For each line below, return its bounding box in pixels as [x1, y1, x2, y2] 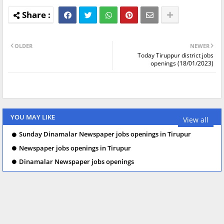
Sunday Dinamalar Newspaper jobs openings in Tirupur [19, 129, 191, 139]
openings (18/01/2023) [150, 59, 213, 68]
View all [183, 114, 208, 124]
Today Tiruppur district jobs [137, 51, 213, 60]
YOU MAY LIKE [10, 112, 55, 122]
